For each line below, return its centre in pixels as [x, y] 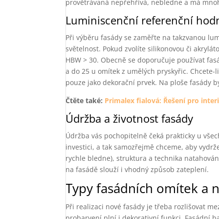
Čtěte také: [85, 100]
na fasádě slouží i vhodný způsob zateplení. [137, 169]
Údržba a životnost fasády [130, 118]
